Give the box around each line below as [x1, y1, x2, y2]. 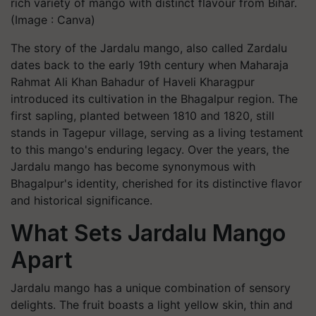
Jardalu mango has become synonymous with [11, 159, 255, 174]
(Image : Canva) [11, 13, 95, 27]
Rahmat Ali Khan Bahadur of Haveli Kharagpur [11, 75, 255, 89]
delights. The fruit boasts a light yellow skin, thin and [11, 298, 293, 312]
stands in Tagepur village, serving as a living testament [11, 126, 303, 140]
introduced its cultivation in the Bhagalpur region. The [11, 92, 298, 106]
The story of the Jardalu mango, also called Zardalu [11, 41, 287, 55]
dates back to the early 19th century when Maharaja [11, 58, 288, 72]
